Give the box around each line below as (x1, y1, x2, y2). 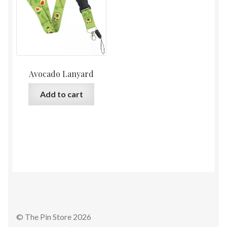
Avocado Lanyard (29, 68, 94, 79)
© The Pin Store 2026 (16, 212, 91, 222)
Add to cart (40, 89, 83, 99)
